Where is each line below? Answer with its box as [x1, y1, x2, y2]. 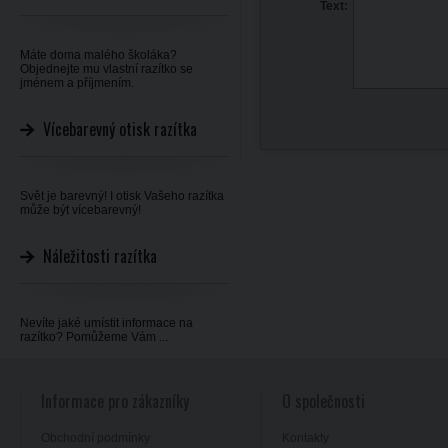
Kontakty [282, 431, 329, 445]
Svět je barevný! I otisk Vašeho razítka [20, 189, 224, 203]
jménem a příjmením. [20, 76, 134, 90]
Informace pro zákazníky [41, 389, 189, 413]
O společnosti [282, 389, 365, 413]
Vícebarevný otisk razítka [43, 117, 197, 141]
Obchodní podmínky [41, 431, 150, 445]
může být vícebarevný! [20, 203, 141, 217]
